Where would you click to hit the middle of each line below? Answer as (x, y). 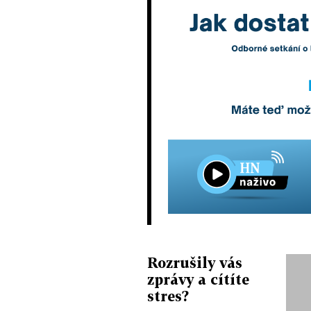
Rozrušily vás (195, 263)
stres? (168, 296)
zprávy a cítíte (198, 279)
